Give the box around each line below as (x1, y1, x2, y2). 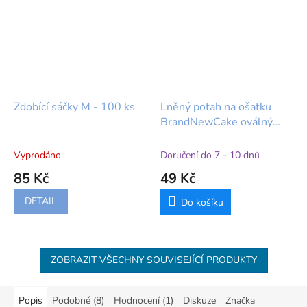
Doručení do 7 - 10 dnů (160, 148, 260, 162)
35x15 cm (160, 129, 210, 145)
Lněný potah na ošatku (160, 99, 271, 114)
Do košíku (181, 195, 223, 209)
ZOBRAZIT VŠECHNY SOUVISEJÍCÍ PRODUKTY (50, 253, 257, 267)
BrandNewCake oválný (160, 114, 273, 130)
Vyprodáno (14, 148, 61, 162)
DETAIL (25, 194, 57, 208)
